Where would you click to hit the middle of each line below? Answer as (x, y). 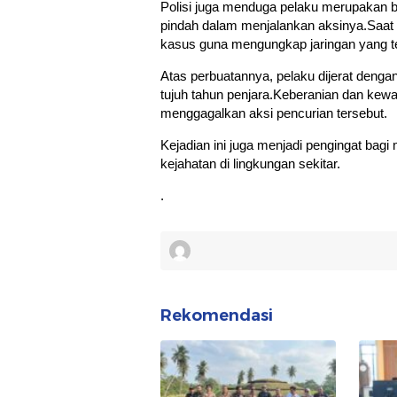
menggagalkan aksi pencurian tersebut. (274, 113)
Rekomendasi (217, 316)
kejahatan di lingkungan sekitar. (250, 164)
